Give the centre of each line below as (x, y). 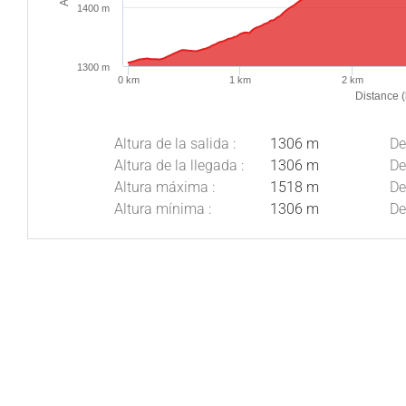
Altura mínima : (163, 209)
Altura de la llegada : (179, 166)
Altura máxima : (164, 188)
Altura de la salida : (175, 144)
